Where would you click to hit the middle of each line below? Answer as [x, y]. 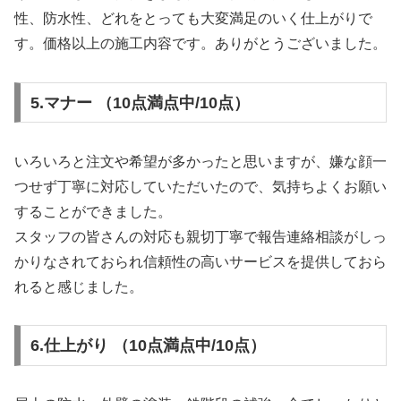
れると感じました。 [79, 286]
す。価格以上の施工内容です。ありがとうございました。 [200, 44]
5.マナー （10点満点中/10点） [140, 102]
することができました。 [93, 211]
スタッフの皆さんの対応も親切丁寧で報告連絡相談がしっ [200, 236]
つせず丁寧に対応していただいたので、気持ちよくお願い [200, 186]
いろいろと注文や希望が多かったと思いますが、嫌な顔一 [200, 161]
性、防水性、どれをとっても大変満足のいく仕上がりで [193, 19]
